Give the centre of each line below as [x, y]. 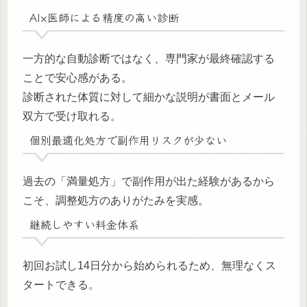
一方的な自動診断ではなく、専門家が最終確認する [149, 59]
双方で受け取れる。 [72, 116]
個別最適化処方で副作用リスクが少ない [128, 139]
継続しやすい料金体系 [84, 224]
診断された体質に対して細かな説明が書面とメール [149, 97]
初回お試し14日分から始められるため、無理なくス [149, 266]
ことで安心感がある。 [77, 78]
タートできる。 [61, 285]
